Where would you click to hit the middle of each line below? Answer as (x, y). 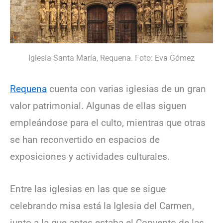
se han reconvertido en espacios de (85, 140)
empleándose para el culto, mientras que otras (108, 123)
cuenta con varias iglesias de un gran (126, 89)
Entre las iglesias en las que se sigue (88, 189)
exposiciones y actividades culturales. (90, 157)
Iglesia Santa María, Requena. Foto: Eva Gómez (111, 58)
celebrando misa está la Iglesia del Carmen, (102, 206)
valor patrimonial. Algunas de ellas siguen (98, 106)
